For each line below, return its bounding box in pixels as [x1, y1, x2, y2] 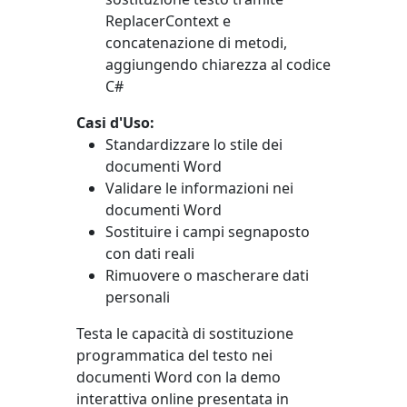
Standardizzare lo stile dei [105, 134, 283, 154]
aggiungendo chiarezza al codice [105, 55, 331, 74]
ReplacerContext [105, 11, 219, 31]
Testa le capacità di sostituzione [76, 323, 293, 343]
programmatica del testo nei [76, 345, 273, 365]
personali [105, 287, 170, 307]
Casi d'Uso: [76, 113, 154, 133]
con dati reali [105, 243, 194, 263]
